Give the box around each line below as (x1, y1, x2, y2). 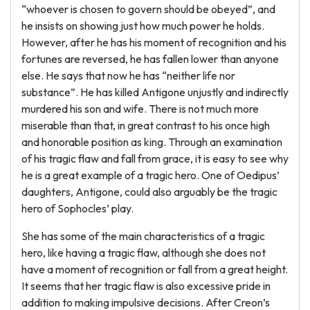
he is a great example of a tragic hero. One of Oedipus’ (21, 168, 280, 182)
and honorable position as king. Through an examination (21, 135, 282, 149)
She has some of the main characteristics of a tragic (21, 229, 265, 243)
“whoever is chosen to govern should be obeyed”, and (21, 2, 275, 16)
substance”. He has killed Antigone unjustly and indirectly (21, 85, 289, 99)
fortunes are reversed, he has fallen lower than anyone (21, 52, 279, 66)
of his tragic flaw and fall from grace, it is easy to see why (21, 152, 289, 165)
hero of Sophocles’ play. (21, 201, 134, 215)
